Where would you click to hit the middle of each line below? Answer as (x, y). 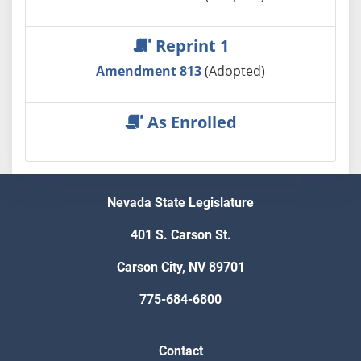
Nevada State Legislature (180, 203)
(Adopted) (235, 71)
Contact (180, 351)
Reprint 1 (190, 45)
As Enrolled (190, 122)
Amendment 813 (150, 71)
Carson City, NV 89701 (180, 268)
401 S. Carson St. (180, 235)
